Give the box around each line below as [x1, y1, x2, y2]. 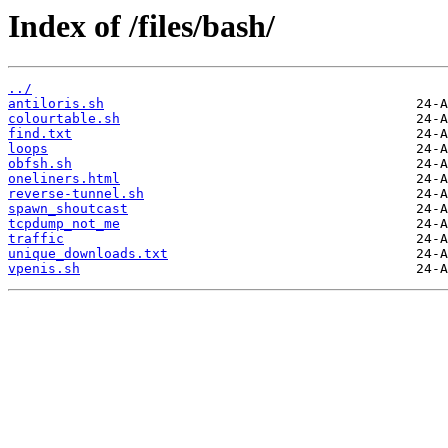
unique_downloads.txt [8, 246, 168, 262]
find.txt [8, 126, 72, 142]
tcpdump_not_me [8, 216, 120, 232]
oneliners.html [8, 171, 120, 187]
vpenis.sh [8, 261, 80, 277]
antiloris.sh [8, 96, 104, 112]
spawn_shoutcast [8, 201, 128, 217]
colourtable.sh [8, 111, 120, 127]
